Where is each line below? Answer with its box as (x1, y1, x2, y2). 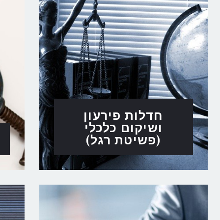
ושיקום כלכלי (84, 118, 163, 135)
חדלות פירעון (83, 106, 164, 123)
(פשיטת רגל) (86, 131, 161, 147)
